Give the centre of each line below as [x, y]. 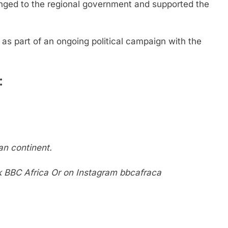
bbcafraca [140, 173]
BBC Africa [26, 173]
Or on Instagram [84, 173]
